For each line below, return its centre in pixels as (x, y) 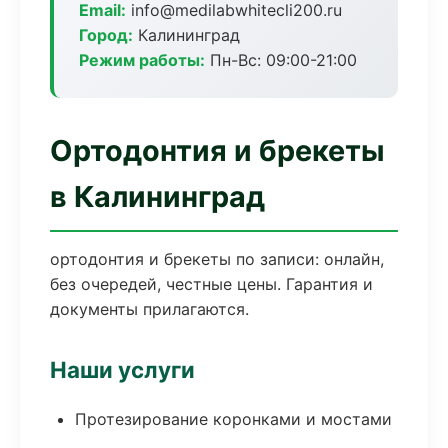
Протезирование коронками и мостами (233, 419)
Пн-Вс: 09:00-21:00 (281, 60)
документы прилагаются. (149, 309)
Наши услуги (122, 369)
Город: (106, 35)
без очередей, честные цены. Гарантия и (211, 284)
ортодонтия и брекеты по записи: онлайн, (217, 259)
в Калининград (157, 196)
